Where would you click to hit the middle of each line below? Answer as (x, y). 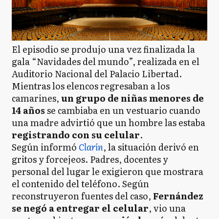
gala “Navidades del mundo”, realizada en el (106, 61)
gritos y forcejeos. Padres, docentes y (90, 159)
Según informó (45, 147)
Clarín (91, 147)
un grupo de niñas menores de (132, 98)
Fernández (178, 196)
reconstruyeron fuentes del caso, (82, 196)
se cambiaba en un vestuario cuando (123, 110)
